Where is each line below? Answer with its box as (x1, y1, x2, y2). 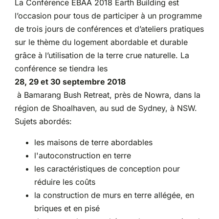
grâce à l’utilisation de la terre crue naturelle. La (14, 50, 189, 61)
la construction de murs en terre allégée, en (34, 190, 194, 200)
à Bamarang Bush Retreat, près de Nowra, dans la (14, 90, 200, 100)
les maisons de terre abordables (34, 137, 153, 148)
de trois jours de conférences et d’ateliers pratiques (14, 24, 204, 34)
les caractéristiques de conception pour (34, 164, 180, 174)
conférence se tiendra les (14, 64, 110, 74)
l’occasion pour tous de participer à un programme (14, 11, 202, 21)
